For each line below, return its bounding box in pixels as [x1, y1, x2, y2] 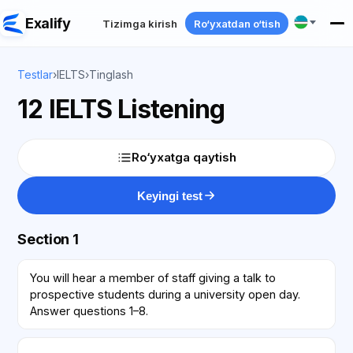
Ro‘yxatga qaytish [131, 150, 236, 165]
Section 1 [17, 231, 79, 248]
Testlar [17, 68, 54, 81]
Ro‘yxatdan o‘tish [193, 17, 281, 30]
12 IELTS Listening [17, 94, 225, 124]
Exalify [25, 14, 71, 32]
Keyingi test [136, 188, 203, 203]
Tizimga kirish [102, 17, 177, 30]
